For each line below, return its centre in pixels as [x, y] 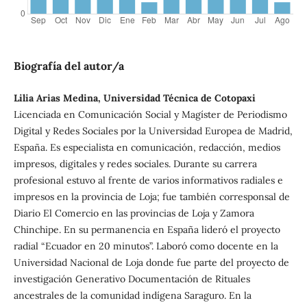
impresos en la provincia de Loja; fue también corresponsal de [151, 196]
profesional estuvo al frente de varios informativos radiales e [148, 180]
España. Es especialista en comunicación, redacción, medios [147, 147]
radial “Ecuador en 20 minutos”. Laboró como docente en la [146, 246]
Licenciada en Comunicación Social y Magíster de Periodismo [150, 114]
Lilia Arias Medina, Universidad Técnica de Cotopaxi [134, 98]
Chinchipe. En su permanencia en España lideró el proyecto [147, 229]
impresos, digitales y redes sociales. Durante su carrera [135, 163]
